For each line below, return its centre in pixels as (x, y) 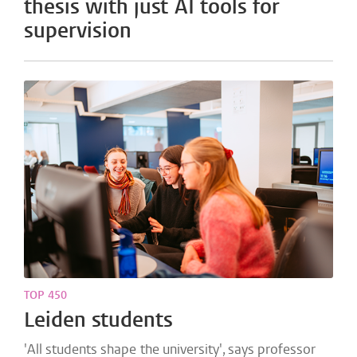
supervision (78, 31)
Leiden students (99, 320)
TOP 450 (46, 295)
